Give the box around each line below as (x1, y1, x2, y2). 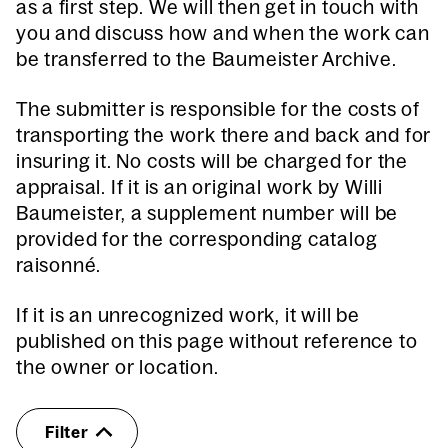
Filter (45, 422, 89, 442)
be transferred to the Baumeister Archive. (16, 47, 407, 71)
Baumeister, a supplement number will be (16, 201, 399, 225)
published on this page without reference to (16, 329, 418, 353)
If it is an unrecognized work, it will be (16, 303, 360, 327)
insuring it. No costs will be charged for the (16, 149, 408, 173)
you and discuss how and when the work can (16, 21, 430, 45)
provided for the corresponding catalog (16, 227, 378, 251)
